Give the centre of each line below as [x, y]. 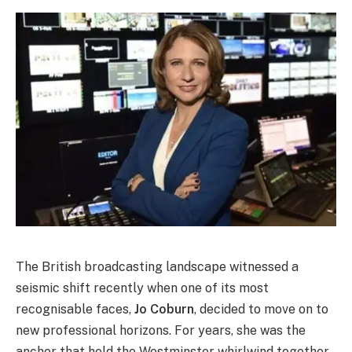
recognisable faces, [75, 309]
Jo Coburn [164, 309]
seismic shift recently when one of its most [142, 288]
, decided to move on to [261, 309]
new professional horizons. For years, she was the [161, 330]
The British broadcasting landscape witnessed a [157, 266]
